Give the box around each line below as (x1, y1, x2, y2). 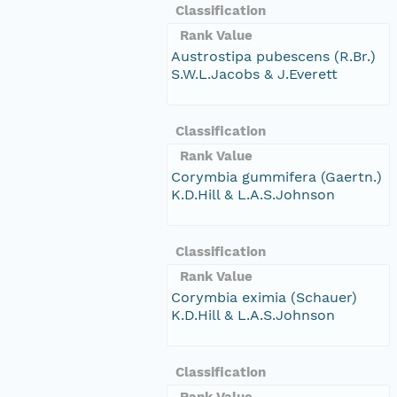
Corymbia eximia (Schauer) (171, 288, 357, 306)
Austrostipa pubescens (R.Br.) (171, 47, 376, 65)
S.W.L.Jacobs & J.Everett (171, 65, 338, 82)
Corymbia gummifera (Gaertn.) (171, 167, 382, 185)
